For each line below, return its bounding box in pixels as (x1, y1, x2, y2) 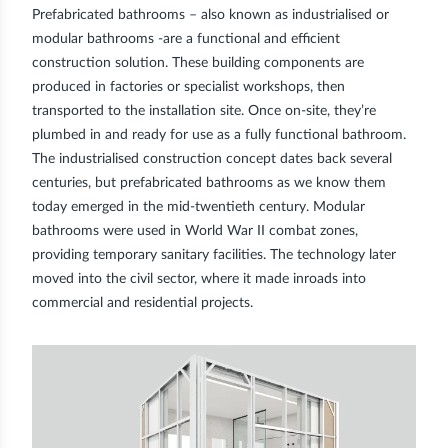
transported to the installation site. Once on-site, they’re (32, 103, 376, 118)
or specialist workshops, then (163, 79, 345, 94)
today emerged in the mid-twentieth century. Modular (32, 199, 365, 214)
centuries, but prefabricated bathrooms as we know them (32, 175, 386, 190)
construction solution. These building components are (32, 55, 364, 70)
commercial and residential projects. (32, 295, 253, 310)
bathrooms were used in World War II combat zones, (32, 223, 358, 238)
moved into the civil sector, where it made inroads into (32, 271, 366, 286)
